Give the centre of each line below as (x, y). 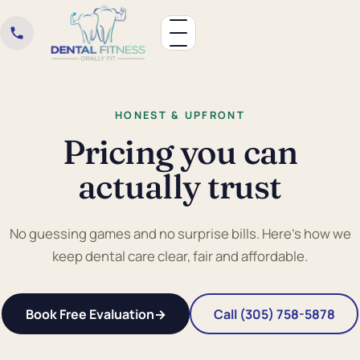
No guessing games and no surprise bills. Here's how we (180, 234)
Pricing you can (180, 152)
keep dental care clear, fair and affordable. (180, 256)
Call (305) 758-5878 (274, 314)
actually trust (180, 186)
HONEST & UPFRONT (180, 115)
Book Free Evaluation (90, 314)
